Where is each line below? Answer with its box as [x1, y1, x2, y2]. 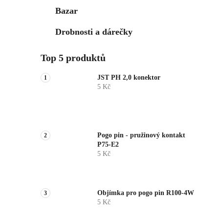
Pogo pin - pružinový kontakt [97, 131, 185, 139]
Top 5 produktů [41, 52, 106, 64]
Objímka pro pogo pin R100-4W [97, 189, 194, 197]
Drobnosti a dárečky [55, 27, 132, 37]
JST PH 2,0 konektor [97, 74, 160, 82]
